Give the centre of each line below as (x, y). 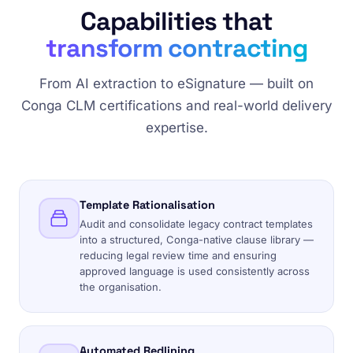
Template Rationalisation (147, 205)
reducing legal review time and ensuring (178, 255)
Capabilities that (176, 21)
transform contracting (176, 48)
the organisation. (121, 287)
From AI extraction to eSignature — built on (176, 84)
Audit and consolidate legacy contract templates (196, 224)
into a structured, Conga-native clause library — (197, 240)
